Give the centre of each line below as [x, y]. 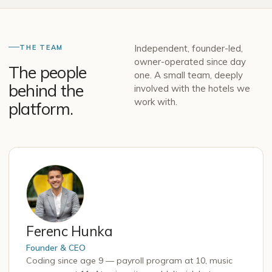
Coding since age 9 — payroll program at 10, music [129, 260]
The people [48, 72]
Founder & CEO [56, 247]
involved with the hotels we [192, 88]
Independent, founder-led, [189, 48]
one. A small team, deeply [189, 75]
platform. [41, 108]
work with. [156, 101]
